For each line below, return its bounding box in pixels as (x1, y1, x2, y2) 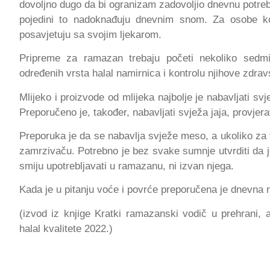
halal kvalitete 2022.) (19, 222, 113, 234)
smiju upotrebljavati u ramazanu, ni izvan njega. (19, 160, 234, 172)
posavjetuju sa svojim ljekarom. (19, 28, 162, 40)
